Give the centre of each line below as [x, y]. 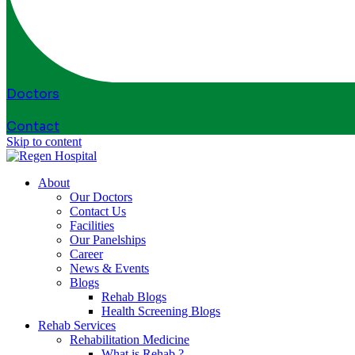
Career [86, 254]
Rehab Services [77, 326]
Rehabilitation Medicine [130, 340]
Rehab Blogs [134, 297]
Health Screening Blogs [161, 311]
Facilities [92, 226]
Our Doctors [101, 197]
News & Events [109, 269]
